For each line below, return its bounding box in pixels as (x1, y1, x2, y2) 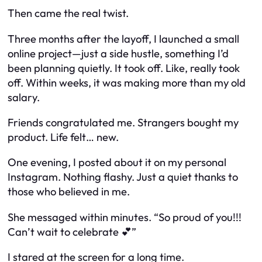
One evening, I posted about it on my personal (8, 156, 226, 170)
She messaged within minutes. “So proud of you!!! (8, 210, 242, 224)
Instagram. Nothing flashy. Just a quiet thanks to (8, 170, 238, 184)
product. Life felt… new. (8, 130, 119, 144)
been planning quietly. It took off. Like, (8, 61, 190, 75)
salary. (8, 90, 40, 104)
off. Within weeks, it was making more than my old (8, 75, 246, 89)
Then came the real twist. (8, 6, 129, 20)
